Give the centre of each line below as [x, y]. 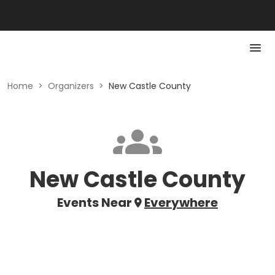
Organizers [71, 86]
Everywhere [181, 203]
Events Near [95, 203]
